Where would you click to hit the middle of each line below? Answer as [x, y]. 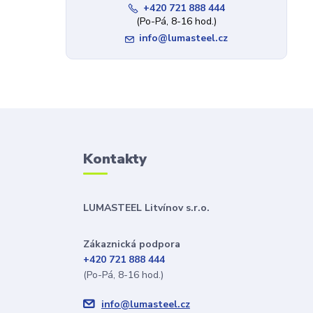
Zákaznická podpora [131, 244]
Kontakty [115, 159]
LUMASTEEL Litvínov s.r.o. [146, 208]
